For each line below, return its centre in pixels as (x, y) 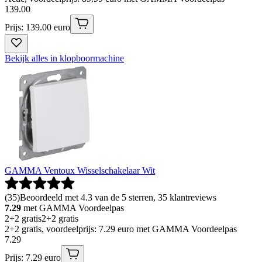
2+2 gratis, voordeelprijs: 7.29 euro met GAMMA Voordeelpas (121, 229)
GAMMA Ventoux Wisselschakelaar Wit (80, 171)
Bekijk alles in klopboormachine (64, 58)
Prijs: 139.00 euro (37, 27)
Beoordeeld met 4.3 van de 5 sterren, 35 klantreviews (118, 198)
